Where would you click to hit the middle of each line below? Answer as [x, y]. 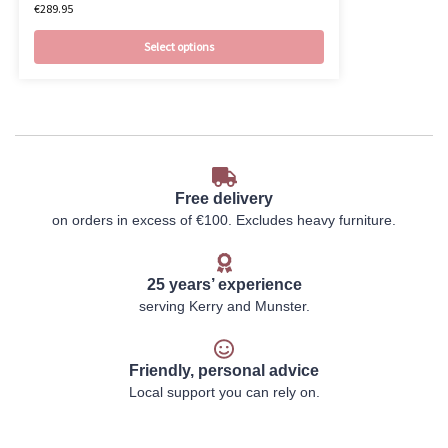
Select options [178, 47]
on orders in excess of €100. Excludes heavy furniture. [224, 220]
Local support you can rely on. [224, 392]
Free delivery [224, 199]
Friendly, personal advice [224, 371]
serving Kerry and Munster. [224, 306]
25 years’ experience [224, 285]
